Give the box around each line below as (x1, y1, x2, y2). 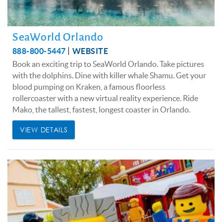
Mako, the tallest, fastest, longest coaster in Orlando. (12, 105, 190, 114)
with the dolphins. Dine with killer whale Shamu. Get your (12, 70, 206, 80)
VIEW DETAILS (20, 124, 68, 134)
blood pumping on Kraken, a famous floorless (12, 82, 166, 91)
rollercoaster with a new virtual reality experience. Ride (12, 93, 198, 103)
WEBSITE (72, 46, 109, 55)
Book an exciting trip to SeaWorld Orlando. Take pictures (12, 59, 204, 68)
